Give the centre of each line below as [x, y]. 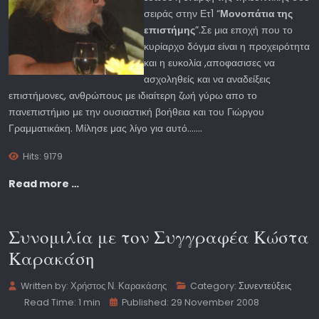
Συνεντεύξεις [265, 286]
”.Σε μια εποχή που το [244, 30]
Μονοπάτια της [256, 14]
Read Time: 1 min [62, 302]
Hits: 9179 [43, 157]
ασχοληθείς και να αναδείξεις [207, 79]
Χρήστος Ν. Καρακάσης [119, 286]
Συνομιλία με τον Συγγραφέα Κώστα [159, 237]
